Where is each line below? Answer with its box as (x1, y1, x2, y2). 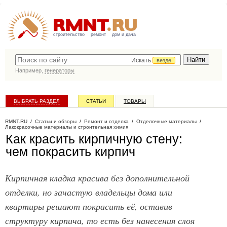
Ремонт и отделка (84, 119, 129, 124)
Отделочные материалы (136, 119, 197, 124)
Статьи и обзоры (35, 119, 77, 124)
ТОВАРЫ (124, 98, 146, 104)
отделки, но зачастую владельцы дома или (5, 185, 172, 198)
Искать (131, 57, 153, 64)
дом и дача (112, 32, 136, 37)
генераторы (45, 67, 74, 73)
